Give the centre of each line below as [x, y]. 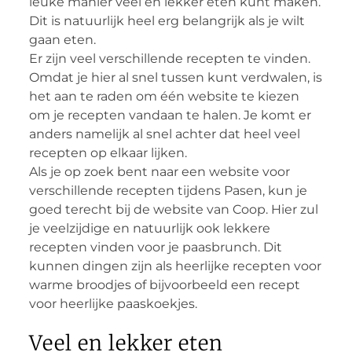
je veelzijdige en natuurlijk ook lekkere [149, 228]
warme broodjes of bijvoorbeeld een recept [164, 284]
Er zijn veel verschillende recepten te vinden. [169, 58]
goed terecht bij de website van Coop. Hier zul [173, 209]
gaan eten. [62, 39]
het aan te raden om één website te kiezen [164, 96]
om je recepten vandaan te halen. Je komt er [170, 115]
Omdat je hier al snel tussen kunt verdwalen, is [175, 77]
